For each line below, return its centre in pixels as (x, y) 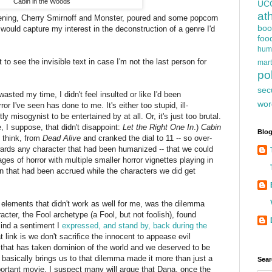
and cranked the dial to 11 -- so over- (146, 138)
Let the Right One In (158, 127)
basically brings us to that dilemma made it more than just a (107, 259)
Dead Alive (62, 138)
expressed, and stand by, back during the (134, 226)
